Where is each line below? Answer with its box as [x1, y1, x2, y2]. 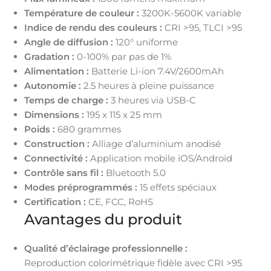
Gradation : [24, 50, 74, 62]
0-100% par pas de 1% [74, 50, 171, 62]
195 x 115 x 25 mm [84, 108, 162, 120]
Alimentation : [24, 65, 89, 77]
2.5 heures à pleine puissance [81, 79, 214, 91]
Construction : [24, 137, 90, 149]
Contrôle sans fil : [24, 166, 103, 178]
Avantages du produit [24, 210, 182, 228]
